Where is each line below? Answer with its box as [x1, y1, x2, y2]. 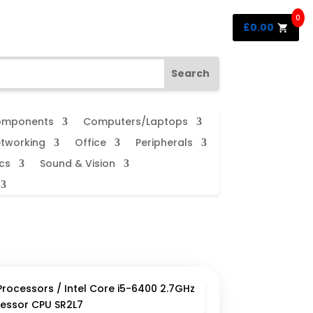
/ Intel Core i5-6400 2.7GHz [53, 281, 195, 296]
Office [74, 136, 106, 150]
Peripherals [135, 136, 193, 150]
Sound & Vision [39, 156, 115, 171]
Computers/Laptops [82, 115, 188, 129]
